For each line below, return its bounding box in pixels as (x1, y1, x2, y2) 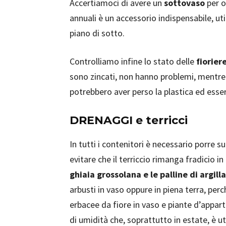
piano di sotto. (70, 27, 125, 39)
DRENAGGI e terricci (70, 114, 188, 127)
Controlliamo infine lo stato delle (70, 55, 196, 67)
